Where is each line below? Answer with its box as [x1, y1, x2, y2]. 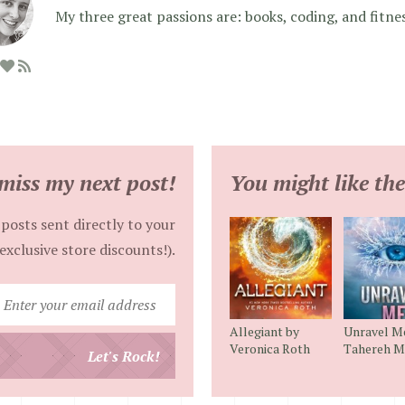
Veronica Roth [230, 340, 310, 358]
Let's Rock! [88, 345, 160, 366]
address [174, 361, 224, 381]
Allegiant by [230, 323, 299, 341]
